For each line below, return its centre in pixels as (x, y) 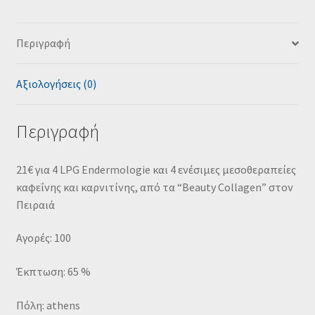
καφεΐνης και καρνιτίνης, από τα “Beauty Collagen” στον (154, 187)
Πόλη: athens (48, 305)
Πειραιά (35, 204)
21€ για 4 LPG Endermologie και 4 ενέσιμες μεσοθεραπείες (156, 169)
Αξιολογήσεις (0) (56, 84)
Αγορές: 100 (43, 238)
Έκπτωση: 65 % (53, 271)
